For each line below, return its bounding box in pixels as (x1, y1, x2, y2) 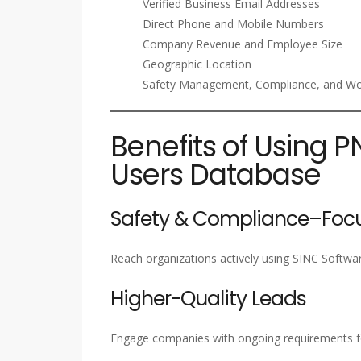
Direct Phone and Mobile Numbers (143, 15, 324, 31)
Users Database (110, 154, 321, 194)
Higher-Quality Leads (110, 284, 306, 313)
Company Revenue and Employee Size (143, 35, 342, 52)
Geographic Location (143, 56, 251, 72)
